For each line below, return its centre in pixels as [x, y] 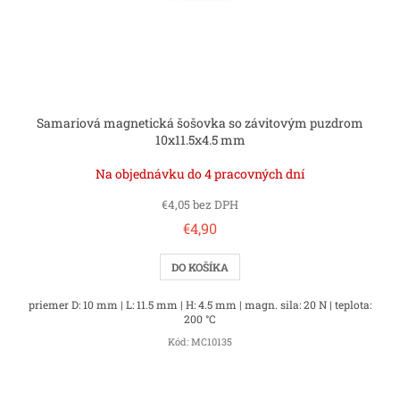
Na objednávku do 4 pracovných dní [200, 173]
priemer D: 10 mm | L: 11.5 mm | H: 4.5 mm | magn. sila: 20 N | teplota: [200, 304]
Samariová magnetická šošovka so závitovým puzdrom [200, 122]
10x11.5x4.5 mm [200, 139]
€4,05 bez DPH [200, 204]
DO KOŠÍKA [200, 267]
